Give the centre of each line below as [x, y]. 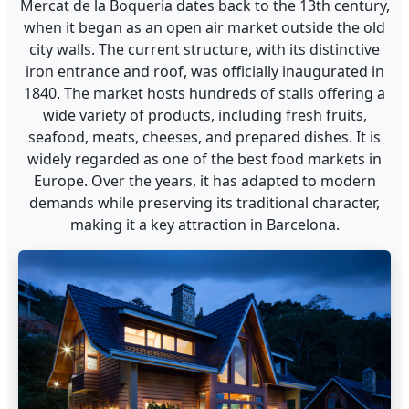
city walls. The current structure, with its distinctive [204, 49]
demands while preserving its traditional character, [204, 203]
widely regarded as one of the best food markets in [204, 159]
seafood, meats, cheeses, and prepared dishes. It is [204, 137]
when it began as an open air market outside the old [204, 27]
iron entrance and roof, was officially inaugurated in [204, 71]
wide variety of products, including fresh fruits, [204, 115]
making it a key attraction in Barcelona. [204, 225]
